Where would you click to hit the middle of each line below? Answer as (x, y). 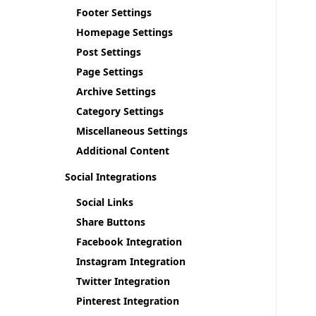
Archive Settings (116, 91)
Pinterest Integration (128, 301)
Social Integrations (111, 177)
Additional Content (123, 151)
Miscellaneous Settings (132, 131)
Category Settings (120, 111)
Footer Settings (114, 12)
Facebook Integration (129, 242)
